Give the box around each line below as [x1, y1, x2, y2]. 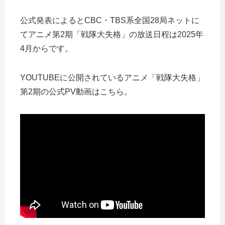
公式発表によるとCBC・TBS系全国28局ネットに [20, 16, 199, 25]
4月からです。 [20, 44, 73, 53]
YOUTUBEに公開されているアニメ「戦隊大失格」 [20, 73, 204, 82]
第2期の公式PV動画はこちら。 [20, 87, 132, 96]
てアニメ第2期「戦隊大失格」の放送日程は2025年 [20, 30, 203, 39]
